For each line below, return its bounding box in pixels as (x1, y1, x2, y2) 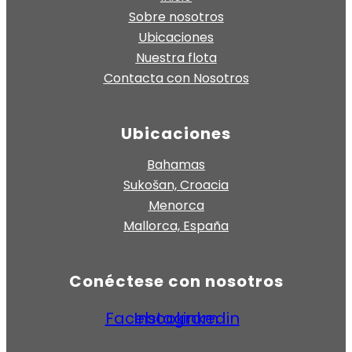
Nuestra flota (135, 48, 217, 67)
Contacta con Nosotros (103, 68, 249, 87)
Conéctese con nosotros (68, 269, 284, 292)
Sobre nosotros (128, 7, 224, 26)
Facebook (104, 306, 185, 329)
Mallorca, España (123, 216, 229, 235)
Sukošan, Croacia (123, 175, 229, 194)
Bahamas (147, 155, 205, 174)
